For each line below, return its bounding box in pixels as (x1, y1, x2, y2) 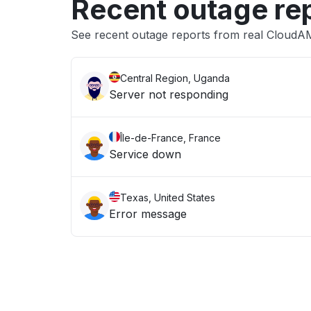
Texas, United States (120, 192, 215, 203)
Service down (109, 147, 181, 161)
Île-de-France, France (120, 132, 221, 144)
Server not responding (109, 87, 228, 101)
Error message (109, 207, 187, 221)
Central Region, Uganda (120, 72, 230, 84)
